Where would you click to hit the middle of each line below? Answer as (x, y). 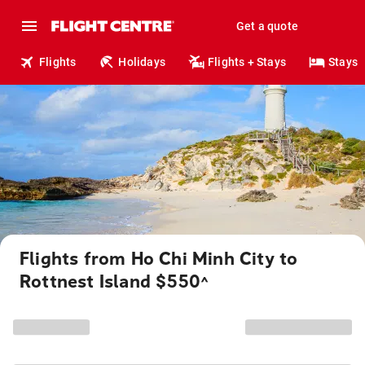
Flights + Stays (247, 62)
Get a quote (267, 26)
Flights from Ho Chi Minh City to (159, 259)
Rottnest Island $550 (110, 282)
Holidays (142, 62)
